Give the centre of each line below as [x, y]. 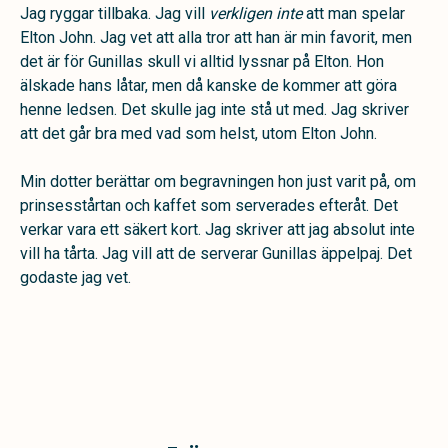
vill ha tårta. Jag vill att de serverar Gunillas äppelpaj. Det [216, 253]
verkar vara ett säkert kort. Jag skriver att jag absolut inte [217, 229]
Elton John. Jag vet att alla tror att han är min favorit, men [216, 37]
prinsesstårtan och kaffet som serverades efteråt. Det [209, 205]
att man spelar [353, 13]
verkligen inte [255, 13]
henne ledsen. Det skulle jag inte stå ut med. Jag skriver [214, 109]
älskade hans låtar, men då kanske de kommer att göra [208, 85]
